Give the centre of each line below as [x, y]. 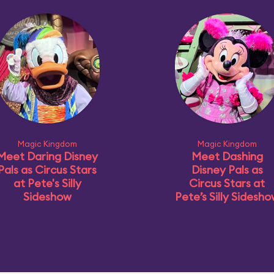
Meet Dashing [227, 156]
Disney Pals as [227, 170]
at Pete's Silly [47, 183]
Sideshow [47, 197]
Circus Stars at [227, 183]
